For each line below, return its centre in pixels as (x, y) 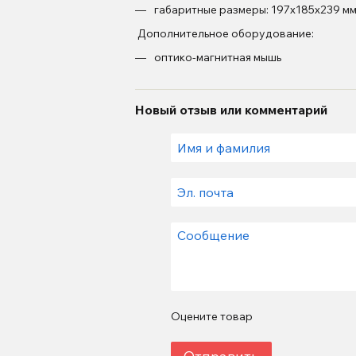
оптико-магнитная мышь (217, 58)
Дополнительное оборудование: (224, 34)
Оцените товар (211, 316)
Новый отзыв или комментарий (231, 109)
